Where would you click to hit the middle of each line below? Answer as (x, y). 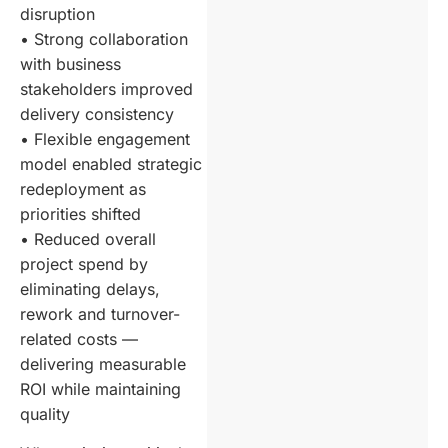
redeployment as (83, 188)
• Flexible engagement (105, 138)
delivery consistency (97, 113)
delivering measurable (103, 363)
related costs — (79, 338)
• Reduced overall (88, 238)
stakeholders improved (106, 88)
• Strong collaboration (104, 38)
